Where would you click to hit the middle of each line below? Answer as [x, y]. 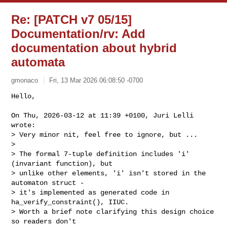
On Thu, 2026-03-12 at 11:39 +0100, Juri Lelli [103, 115]
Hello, [24, 96]
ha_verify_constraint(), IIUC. [70, 202]
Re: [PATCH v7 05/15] [72, 20]
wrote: [24, 125]
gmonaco [25, 80]
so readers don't [44, 221]
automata [38, 62]
